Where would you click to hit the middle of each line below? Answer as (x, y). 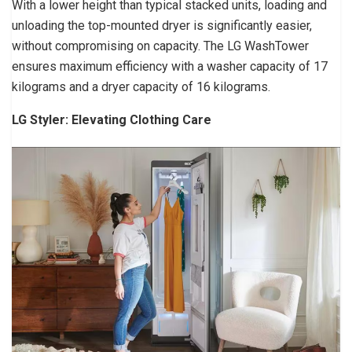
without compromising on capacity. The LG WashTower (160, 46)
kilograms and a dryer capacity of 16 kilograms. (141, 87)
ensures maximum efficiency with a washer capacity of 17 (170, 67)
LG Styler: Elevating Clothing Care (112, 120)
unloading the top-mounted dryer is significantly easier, (162, 26)
